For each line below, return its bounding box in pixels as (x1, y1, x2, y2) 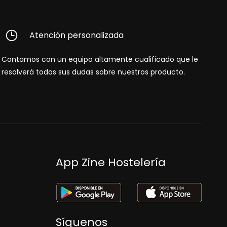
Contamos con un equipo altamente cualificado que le (2, 54, 199, 65)
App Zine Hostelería (55, 155, 166, 171)
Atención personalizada (29, 29, 124, 42)
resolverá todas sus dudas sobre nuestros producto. (2, 67, 185, 78)
